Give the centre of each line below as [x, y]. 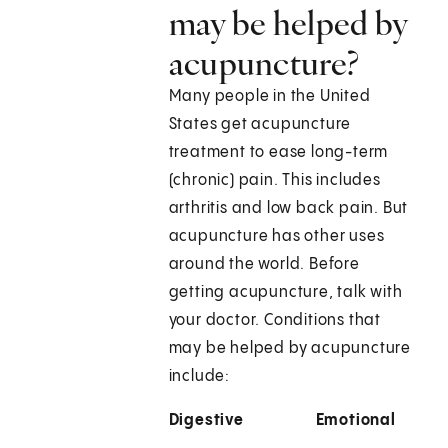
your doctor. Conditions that [275, 321]
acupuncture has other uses [276, 237]
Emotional [355, 421]
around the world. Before [264, 265]
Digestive [206, 421]
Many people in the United [269, 97]
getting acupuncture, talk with [285, 293]
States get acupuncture [260, 125]
